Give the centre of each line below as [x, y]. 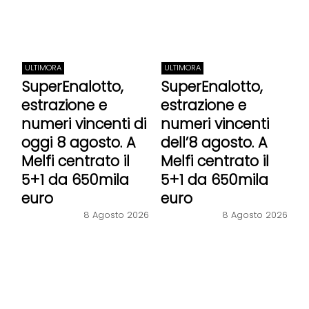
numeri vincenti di [83, 123]
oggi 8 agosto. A [78, 142]
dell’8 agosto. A [214, 142]
